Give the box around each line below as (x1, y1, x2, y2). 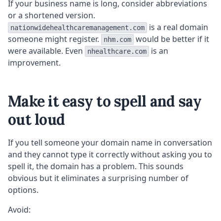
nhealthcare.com (87, 47, 147, 56)
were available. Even (8, 45, 85, 57)
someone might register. (8, 34, 101, 45)
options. (8, 184, 38, 196)
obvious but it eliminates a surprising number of (8, 173, 188, 184)
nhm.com (104, 36, 131, 44)
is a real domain (147, 22, 208, 33)
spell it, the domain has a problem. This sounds (8, 161, 184, 172)
